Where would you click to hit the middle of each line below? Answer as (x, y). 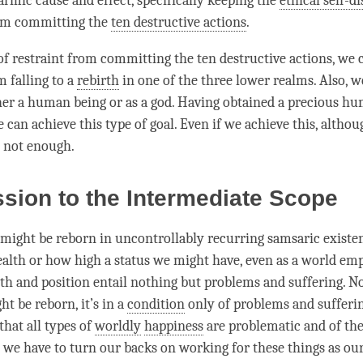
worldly (118, 327)
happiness (174, 327)
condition (156, 305)
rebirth (98, 81)
